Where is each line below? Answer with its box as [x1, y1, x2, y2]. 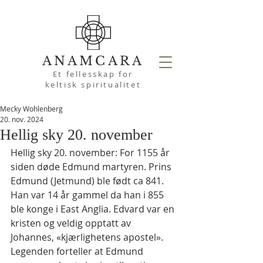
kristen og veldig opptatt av [11, 217, 133, 230]
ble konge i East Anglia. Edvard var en [11, 203, 177, 215]
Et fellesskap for [52, 69, 134, 79]
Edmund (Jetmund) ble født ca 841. [11, 174, 166, 187]
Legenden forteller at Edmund [11, 245, 146, 258]
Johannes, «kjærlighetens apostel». [11, 231, 166, 244]
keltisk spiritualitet [45, 79, 141, 90]
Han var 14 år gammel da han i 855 [11, 188, 166, 201]
